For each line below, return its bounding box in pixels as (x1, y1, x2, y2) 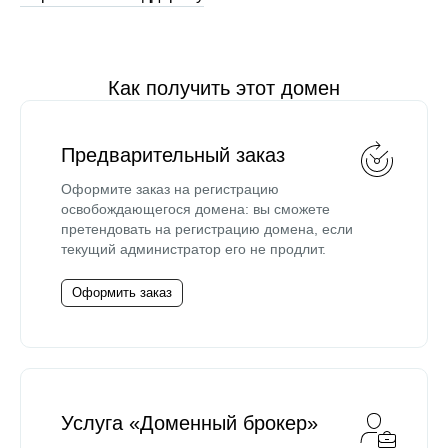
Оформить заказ (72, 285, 172, 300)
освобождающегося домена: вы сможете (61, 201, 330, 217)
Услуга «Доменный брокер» (61, 412, 318, 434)
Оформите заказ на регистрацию (61, 181, 279, 197)
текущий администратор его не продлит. (61, 241, 326, 257)
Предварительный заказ (61, 144, 285, 166)
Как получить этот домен (108, 77, 340, 99)
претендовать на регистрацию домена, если (61, 221, 353, 237)
